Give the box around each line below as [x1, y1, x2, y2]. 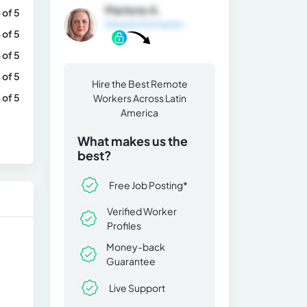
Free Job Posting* [109, 178, 188, 191]
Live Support [109, 281, 165, 294]
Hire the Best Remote [91, 77, 188, 90]
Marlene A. [105, 3, 161, 17]
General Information [105, 19, 184, 29]
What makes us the [77, 133, 188, 149]
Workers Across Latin [93, 92, 186, 105]
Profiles [106, 219, 141, 232]
